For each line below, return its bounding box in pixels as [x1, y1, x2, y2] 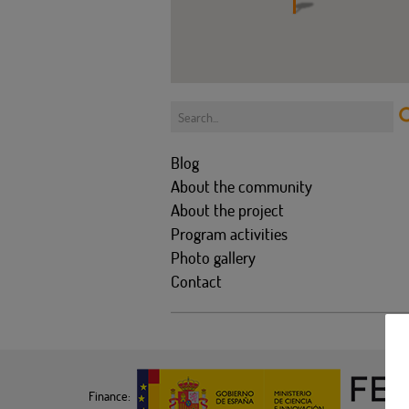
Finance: [89, 387, 131, 405]
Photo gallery [171, 246, 256, 268]
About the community [171, 175, 312, 197]
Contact [171, 270, 222, 292]
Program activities [171, 223, 288, 245]
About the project [171, 199, 284, 221]
